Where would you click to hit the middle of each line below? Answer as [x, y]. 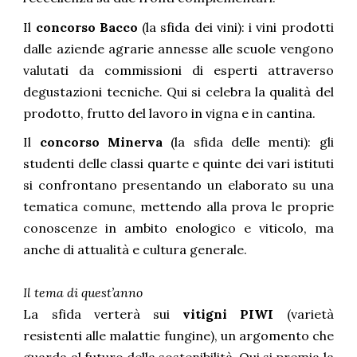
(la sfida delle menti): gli [248, 141]
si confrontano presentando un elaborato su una [178, 184]
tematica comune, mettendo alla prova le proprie [178, 206]
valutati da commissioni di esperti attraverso [178, 70]
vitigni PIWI [228, 314]
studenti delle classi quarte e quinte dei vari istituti [178, 163]
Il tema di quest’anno [83, 293]
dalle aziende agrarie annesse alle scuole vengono [178, 48]
